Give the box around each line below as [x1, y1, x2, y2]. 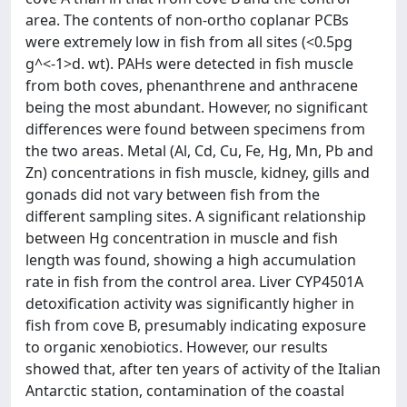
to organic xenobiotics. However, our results [25, 337, 328, 357]
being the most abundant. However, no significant [25, 97, 368, 117]
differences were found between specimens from [25, 119, 365, 139]
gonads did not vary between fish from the [25, 184, 320, 204]
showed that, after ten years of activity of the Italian [25, 359, 381, 379]
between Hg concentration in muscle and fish [25, 228, 338, 248]
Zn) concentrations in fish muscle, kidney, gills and [25, 163, 370, 183]
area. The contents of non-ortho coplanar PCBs [25, 10, 349, 30]
